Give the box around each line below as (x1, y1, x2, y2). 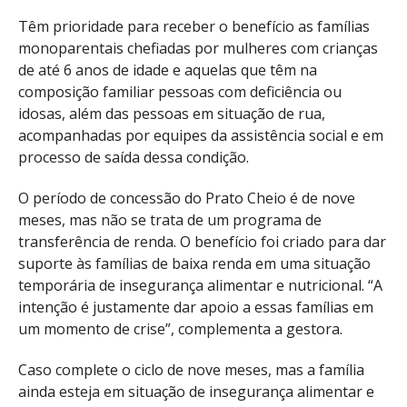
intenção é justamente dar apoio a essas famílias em (18, 297, 373, 318)
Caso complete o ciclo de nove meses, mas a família (18, 360, 364, 381)
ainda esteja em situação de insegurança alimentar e (18, 382, 374, 402)
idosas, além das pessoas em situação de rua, (18, 104, 325, 124)
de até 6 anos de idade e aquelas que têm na (18, 60, 317, 81)
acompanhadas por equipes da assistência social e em (18, 125, 383, 146)
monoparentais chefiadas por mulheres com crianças (18, 38, 378, 59)
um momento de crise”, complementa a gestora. (18, 319, 342, 340)
